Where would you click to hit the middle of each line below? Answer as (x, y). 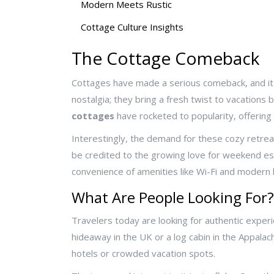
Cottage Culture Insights (132, 27)
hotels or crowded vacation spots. (143, 254)
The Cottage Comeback (165, 58)
